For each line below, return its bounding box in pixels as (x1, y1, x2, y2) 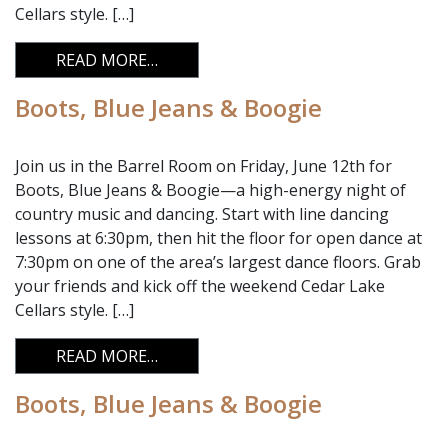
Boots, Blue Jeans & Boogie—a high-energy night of (15, 179, 406, 201)
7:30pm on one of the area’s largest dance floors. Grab (15, 251, 421, 273)
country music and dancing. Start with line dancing (15, 203, 389, 225)
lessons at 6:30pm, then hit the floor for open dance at (15, 227, 422, 249)
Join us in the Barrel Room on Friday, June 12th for (15, 155, 392, 177)
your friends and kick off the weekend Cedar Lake (15, 275, 385, 297)
